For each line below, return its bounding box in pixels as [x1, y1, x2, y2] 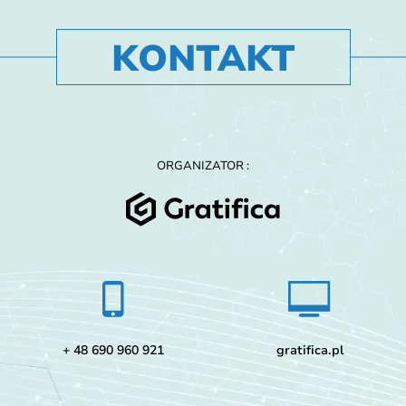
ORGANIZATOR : [157, 158, 249, 175]
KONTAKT [111, 34, 295, 84]
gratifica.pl [275, 342, 343, 360]
